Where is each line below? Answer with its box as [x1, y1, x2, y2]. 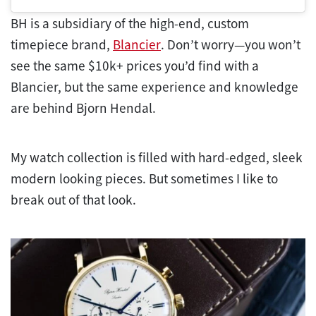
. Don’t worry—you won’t [161, 35, 300, 53]
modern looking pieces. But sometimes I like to [11, 169, 278, 187]
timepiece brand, [11, 35, 113, 53]
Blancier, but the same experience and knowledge [11, 78, 298, 95]
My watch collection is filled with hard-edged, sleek [11, 148, 303, 166]
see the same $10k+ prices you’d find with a [11, 56, 259, 74]
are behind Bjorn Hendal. [11, 99, 156, 116]
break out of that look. [11, 190, 136, 208]
